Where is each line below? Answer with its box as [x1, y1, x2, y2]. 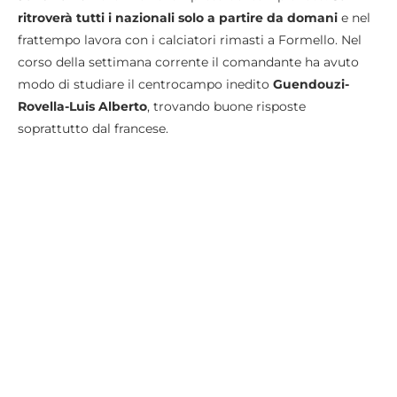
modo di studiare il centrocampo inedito [18, 76, 273, 93]
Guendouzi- [273, 76, 349, 93]
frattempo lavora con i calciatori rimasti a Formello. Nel [18, 32, 362, 49]
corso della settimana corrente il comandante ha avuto [18, 54, 359, 71]
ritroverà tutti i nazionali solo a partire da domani [18, 10, 338, 27]
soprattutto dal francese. [18, 121, 168, 137]
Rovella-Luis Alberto [18, 98, 147, 115]
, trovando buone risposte [147, 98, 306, 115]
